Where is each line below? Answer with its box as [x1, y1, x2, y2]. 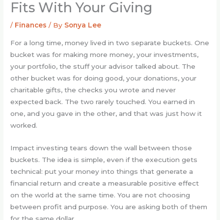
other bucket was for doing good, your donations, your [10, 74, 197, 82]
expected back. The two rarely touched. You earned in [10, 97, 195, 106]
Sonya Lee [64, 21, 102, 29]
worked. [10, 121, 38, 129]
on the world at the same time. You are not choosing [10, 191, 191, 199]
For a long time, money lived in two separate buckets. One [10, 38, 210, 47]
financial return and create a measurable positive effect [10, 179, 199, 187]
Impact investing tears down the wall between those [10, 143, 192, 152]
